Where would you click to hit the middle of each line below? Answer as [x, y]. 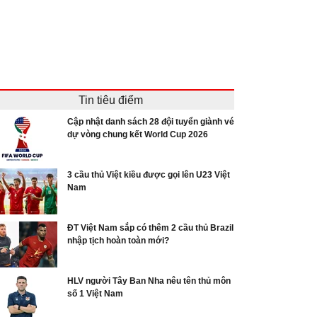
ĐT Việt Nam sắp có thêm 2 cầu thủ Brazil [150, 227]
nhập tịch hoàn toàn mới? [118, 240]
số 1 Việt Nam [95, 293]
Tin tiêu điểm [110, 100]
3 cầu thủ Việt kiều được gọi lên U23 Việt [149, 174]
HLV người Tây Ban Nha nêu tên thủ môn [149, 281]
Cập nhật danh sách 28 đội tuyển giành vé [151, 121]
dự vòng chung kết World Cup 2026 [138, 134]
